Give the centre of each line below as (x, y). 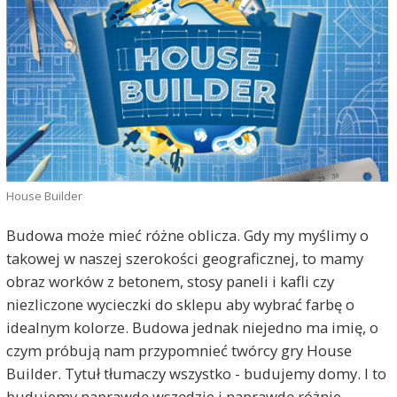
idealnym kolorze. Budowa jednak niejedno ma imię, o (192, 327)
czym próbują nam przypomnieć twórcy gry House (179, 350)
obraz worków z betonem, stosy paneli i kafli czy (170, 281)
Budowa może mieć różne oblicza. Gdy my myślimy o (187, 235)
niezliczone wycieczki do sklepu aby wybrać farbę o (180, 304)
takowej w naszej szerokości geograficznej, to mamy (184, 258)
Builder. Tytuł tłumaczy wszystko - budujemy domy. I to (196, 374)
